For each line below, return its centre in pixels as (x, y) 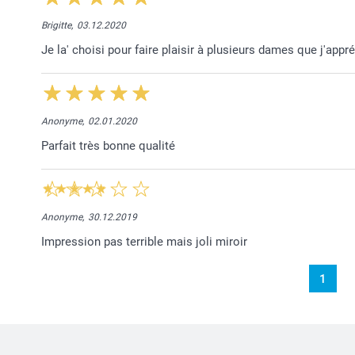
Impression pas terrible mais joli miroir (144, 241)
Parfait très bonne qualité (108, 145)
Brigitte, (57, 25)
